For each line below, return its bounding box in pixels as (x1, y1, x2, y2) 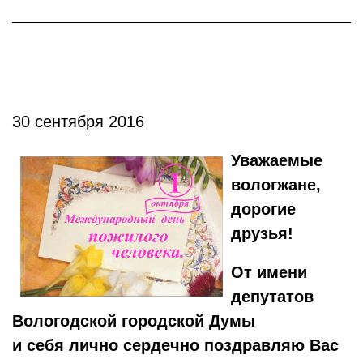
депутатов (231, 288, 314, 305)
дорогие (231, 200, 296, 218)
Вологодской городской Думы (12, 312, 255, 330)
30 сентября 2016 (12, 113, 144, 130)
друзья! (231, 224, 293, 242)
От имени (231, 263, 307, 281)
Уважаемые (231, 152, 322, 169)
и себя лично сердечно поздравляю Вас (12, 336, 339, 354)
